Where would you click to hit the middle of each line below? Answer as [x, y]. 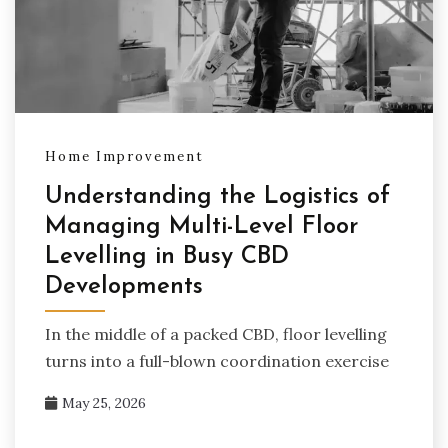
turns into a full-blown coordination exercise [217, 360]
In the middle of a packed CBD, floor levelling [216, 333]
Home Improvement [124, 156]
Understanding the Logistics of [217, 196]
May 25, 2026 [104, 402]
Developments [124, 286]
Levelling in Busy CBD [167, 256]
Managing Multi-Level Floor [201, 226]
